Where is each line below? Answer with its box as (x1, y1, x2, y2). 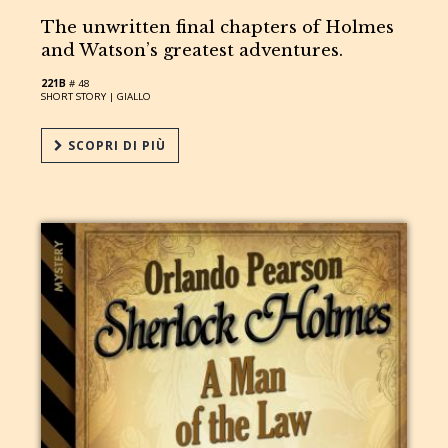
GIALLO (117, 89, 152, 103)
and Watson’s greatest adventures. (41, 39, 344, 61)
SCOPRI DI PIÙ (64, 136, 167, 154)
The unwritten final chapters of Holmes (41, 16, 395, 38)
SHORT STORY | (41, 89, 118, 103)
